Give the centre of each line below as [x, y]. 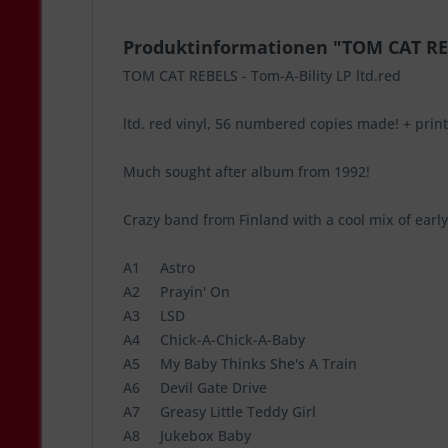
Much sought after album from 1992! [246, 171]
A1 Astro [167, 267]
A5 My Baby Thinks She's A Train [248, 363]
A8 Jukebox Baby [195, 435]
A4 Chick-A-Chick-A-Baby [222, 339]
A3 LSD [162, 315]
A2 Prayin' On [184, 291]
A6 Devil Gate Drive [203, 387]
